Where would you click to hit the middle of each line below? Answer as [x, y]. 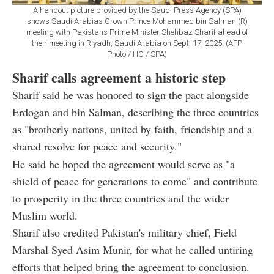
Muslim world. [45, 216]
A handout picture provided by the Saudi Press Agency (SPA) [137, 10]
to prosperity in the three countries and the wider [120, 198]
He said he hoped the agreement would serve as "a [124, 164]
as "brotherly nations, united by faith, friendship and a [132, 129]
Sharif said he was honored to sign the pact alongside [131, 95]
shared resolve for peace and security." [97, 146]
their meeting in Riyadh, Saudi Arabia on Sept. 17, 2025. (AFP [137, 43]
